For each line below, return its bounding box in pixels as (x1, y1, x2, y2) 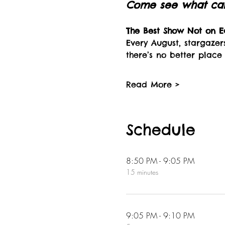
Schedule (126, 120, 195, 139)
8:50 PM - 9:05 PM (126, 155, 194, 166)
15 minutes (126, 167, 158, 177)
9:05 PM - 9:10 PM (126, 210, 194, 221)
